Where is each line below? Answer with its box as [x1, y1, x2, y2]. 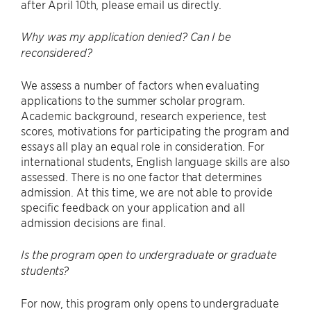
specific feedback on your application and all [21, 199, 245, 214]
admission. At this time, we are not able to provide [21, 184, 273, 199]
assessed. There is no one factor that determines [21, 169, 262, 183]
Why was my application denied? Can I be [21, 29, 232, 44]
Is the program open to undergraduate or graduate [21, 247, 278, 262]
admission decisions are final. [21, 215, 166, 229]
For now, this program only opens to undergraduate [21, 295, 280, 310]
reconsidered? [21, 45, 92, 60]
